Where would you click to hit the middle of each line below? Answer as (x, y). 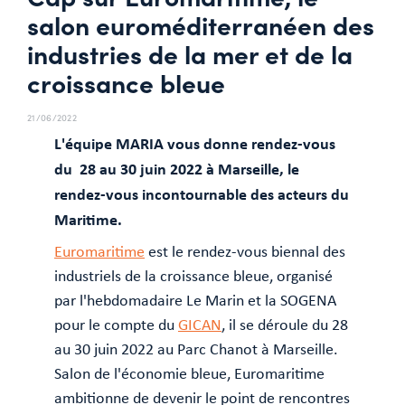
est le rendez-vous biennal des (245, 251)
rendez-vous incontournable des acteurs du (202, 194)
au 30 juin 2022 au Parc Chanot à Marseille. (196, 349)
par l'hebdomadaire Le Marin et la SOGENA (195, 300)
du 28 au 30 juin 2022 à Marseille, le (177, 169)
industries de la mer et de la (190, 53)
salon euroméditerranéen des (201, 24)
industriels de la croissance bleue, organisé (193, 276)
